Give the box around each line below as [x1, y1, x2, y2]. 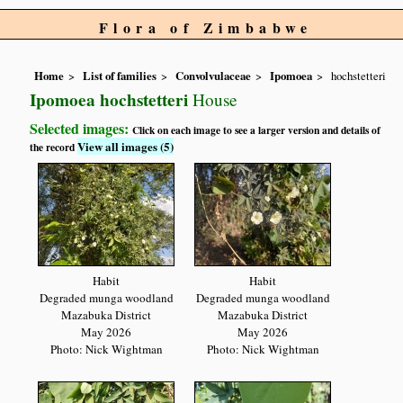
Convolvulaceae [175, 67, 252, 85]
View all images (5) [77, 138, 175, 156]
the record [30, 139, 78, 156]
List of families [83, 67, 157, 85]
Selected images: [30, 118, 133, 139]
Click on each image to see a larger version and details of [132, 122, 381, 139]
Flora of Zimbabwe [99, 17, 313, 38]
